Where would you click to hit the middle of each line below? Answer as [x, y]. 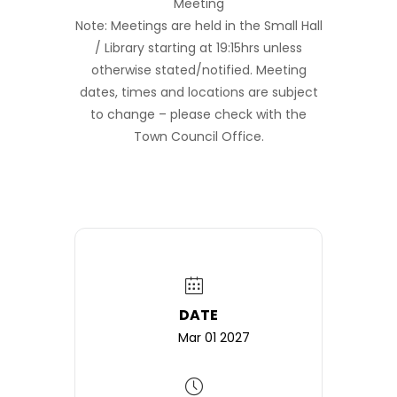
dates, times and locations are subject [198, 92]
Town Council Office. [198, 136]
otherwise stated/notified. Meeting [198, 70]
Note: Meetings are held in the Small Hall [198, 26]
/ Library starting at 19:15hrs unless [198, 48]
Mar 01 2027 [214, 338]
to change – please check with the [198, 114]
